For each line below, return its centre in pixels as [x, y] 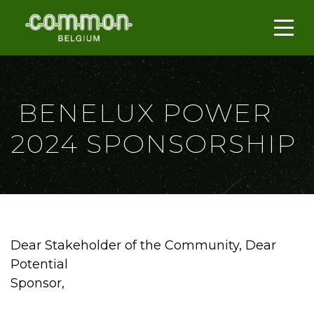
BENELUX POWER [142, 113]
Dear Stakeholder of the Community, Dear [143, 246]
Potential [39, 265]
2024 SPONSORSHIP [153, 144]
